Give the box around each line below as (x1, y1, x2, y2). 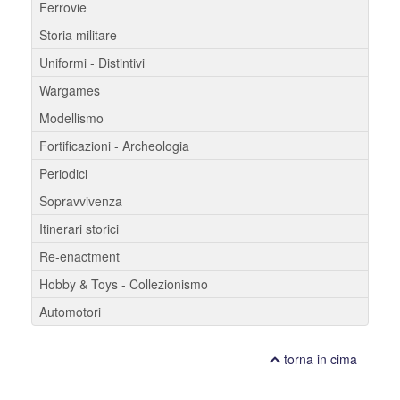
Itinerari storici (39, 219, 119, 237)
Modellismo (39, 108, 104, 127)
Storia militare (39, 25, 117, 44)
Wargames (39, 80, 100, 99)
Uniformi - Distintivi (39, 53, 145, 71)
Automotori (39, 302, 101, 321)
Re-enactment (39, 246, 120, 265)
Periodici (39, 163, 87, 182)
